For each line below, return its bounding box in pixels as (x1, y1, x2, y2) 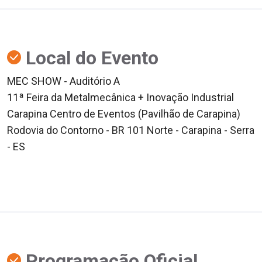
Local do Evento (21, 46, 158, 69)
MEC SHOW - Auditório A (7, 74, 120, 87)
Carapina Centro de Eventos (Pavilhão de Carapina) (7, 107, 240, 120)
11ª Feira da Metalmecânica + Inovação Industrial (7, 91, 234, 104)
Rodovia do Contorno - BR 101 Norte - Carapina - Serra (7, 123, 254, 136)
